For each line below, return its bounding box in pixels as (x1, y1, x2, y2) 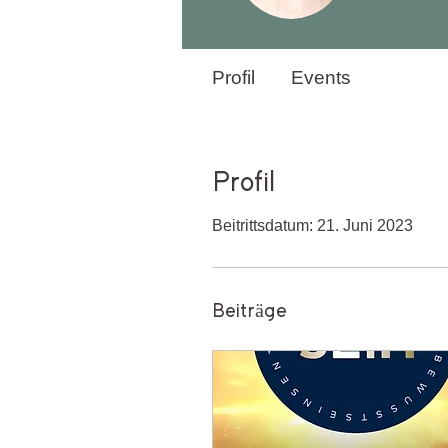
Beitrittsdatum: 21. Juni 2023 (212, 217, 413, 234)
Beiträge (212, 302, 287, 321)
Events (291, 67, 351, 88)
